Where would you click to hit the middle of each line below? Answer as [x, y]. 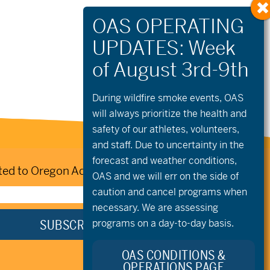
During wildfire [125, 98]
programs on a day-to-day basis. [163, 223]
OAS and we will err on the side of [165, 176]
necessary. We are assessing [155, 207]
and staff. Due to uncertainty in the [168, 145]
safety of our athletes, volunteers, [166, 129]
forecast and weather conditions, [165, 160]
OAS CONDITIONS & [174, 256]
